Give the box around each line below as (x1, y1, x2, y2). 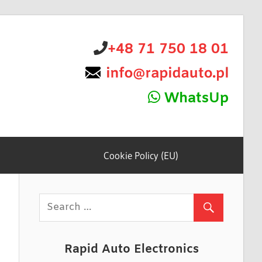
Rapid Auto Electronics (64, 241, 199, 257)
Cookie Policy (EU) (103, 149, 178, 161)
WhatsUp (160, 89, 229, 108)
